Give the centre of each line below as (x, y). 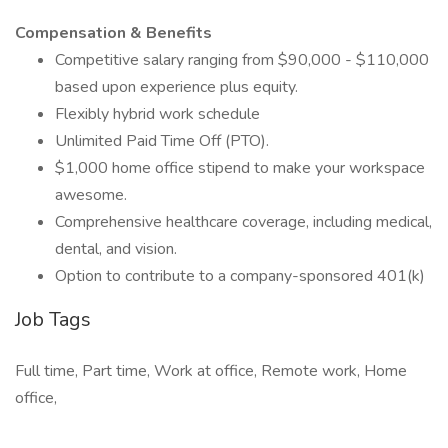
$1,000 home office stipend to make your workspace (240, 168)
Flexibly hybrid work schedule (157, 114)
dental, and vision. (116, 249)
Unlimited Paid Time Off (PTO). (162, 141)
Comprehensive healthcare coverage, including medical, (243, 222)
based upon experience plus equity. (176, 87)
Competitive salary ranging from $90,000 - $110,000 (242, 60)
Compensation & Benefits (113, 33)
